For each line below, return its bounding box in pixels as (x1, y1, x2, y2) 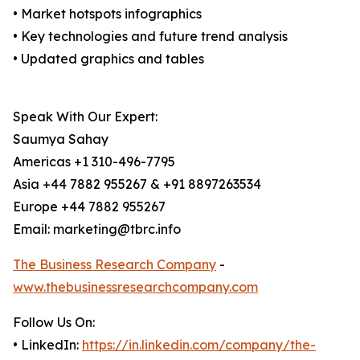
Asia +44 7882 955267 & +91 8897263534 (13, 176, 261, 193)
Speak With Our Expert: (13, 108, 157, 125)
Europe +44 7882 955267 (13, 198, 166, 215)
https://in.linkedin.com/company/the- (82, 337, 316, 354)
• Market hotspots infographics (13, 6, 202, 22)
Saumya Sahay (13, 131, 108, 148)
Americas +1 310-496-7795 (13, 153, 175, 170)
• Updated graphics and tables (13, 51, 204, 67)
